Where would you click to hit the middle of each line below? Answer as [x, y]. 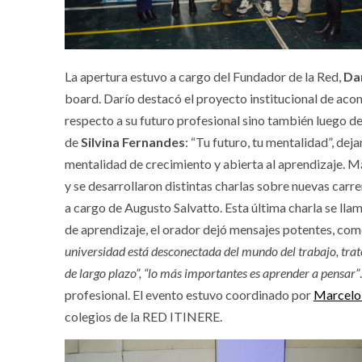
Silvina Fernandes [133, 142]
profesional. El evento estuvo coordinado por [189, 295]
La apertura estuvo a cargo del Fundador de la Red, [204, 77]
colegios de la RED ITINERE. [144, 317]
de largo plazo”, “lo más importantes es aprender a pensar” [212, 273]
